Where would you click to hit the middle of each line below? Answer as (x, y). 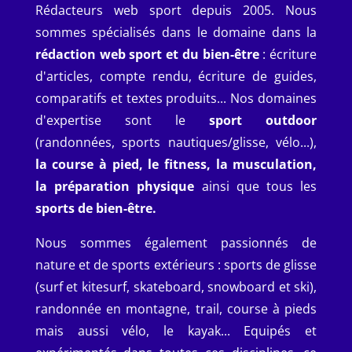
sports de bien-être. (95, 208)
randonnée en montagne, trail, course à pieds (176, 309)
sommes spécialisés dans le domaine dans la (176, 32)
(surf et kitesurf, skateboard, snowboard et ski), (176, 287)
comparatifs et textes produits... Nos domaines (176, 98)
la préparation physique (115, 186)
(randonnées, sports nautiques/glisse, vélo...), (176, 142)
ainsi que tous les (256, 186)
